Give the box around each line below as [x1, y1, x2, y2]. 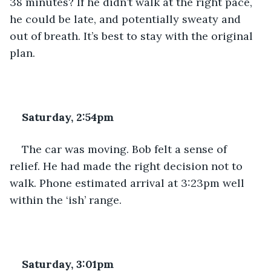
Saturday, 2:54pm [22, 109, 114, 124]
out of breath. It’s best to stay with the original [10, 28, 256, 43]
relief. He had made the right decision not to [10, 158, 246, 173]
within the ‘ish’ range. [10, 192, 122, 207]
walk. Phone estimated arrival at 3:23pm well [10, 175, 247, 190]
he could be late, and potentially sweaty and [10, 11, 244, 26]
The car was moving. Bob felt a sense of [22, 142, 230, 156]
